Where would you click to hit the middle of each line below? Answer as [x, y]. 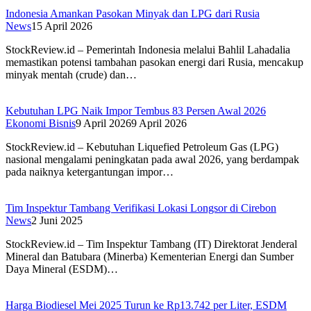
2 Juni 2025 [57, 221]
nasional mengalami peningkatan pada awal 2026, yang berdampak [152, 160]
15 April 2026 [62, 26]
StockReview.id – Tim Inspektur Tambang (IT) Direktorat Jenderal [151, 244]
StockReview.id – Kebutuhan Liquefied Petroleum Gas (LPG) [142, 147]
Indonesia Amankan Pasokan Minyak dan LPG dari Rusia [133, 14]
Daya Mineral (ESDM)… [62, 269]
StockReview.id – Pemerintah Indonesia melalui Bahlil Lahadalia [148, 50]
